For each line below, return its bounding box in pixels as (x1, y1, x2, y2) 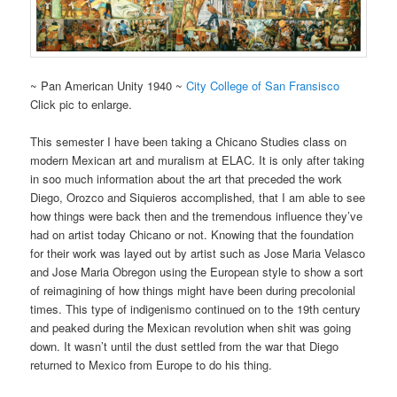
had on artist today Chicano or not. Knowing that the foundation (30, 226, 354, 244)
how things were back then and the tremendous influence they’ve (30, 207, 363, 225)
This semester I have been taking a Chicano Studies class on (30, 133, 347, 151)
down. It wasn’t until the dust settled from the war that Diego (30, 338, 339, 355)
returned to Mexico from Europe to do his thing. (30, 356, 273, 374)
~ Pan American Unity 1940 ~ (30, 77, 187, 95)
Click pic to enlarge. (30, 96, 133, 113)
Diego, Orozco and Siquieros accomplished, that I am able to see (30, 189, 366, 206)
